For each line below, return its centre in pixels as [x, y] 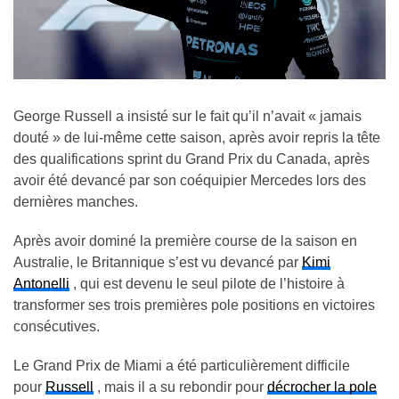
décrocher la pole [322, 387]
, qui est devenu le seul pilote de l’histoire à [207, 283]
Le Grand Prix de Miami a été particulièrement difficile [182, 365]
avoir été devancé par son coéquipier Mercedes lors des [190, 180]
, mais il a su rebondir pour [180, 387]
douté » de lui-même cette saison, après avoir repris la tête [197, 137]
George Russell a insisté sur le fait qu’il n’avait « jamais [187, 116]
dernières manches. [76, 201]
